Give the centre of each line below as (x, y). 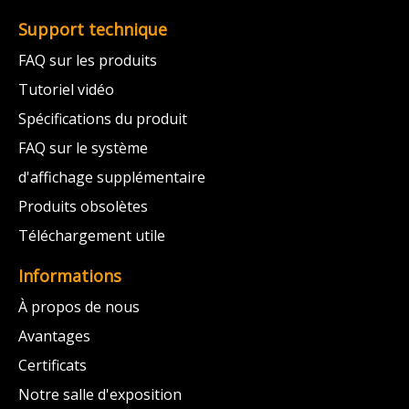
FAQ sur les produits (88, 60)
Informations (70, 276)
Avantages (54, 336)
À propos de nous (79, 307)
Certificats (52, 365)
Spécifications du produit (103, 119)
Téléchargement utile (92, 236)
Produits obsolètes (83, 206)
